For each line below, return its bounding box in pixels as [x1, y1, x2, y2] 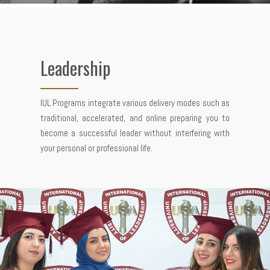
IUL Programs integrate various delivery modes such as [40, 97, 230, 108]
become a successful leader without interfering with [40, 127, 230, 139]
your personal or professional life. [40, 142, 153, 154]
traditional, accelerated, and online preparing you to [40, 112, 230, 124]
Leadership [40, 54, 111, 81]
